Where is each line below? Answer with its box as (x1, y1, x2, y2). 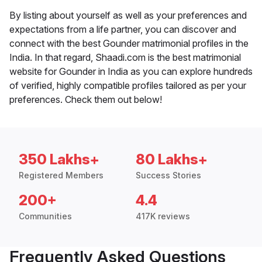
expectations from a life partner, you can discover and (9, 23, 236, 36)
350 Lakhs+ (19, 151, 99, 168)
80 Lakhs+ (136, 151, 208, 168)
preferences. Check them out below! (9, 94, 162, 106)
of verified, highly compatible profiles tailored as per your (9, 80, 246, 92)
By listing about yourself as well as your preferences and (9, 9, 247, 22)
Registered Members (19, 170, 104, 181)
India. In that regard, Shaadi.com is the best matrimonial (9, 51, 241, 64)
